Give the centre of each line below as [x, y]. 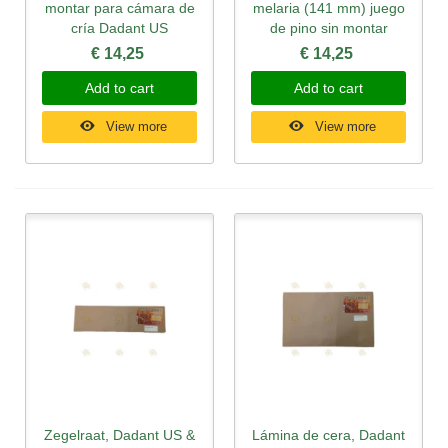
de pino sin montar [328, 28]
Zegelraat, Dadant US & [119, 435]
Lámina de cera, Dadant [328, 435]
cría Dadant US [119, 28]
